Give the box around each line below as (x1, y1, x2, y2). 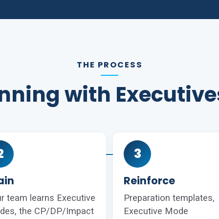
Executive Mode (124, 206, 188, 217)
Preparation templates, (124, 193, 215, 203)
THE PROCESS (76, 59, 143, 70)
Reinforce (124, 174, 175, 188)
